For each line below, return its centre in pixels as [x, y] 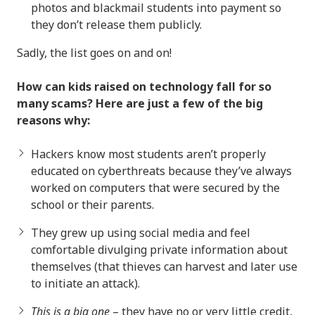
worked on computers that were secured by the [155, 187]
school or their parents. [92, 204]
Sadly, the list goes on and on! [94, 52]
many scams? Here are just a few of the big [140, 103]
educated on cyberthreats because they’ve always [161, 171]
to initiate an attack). [85, 283]
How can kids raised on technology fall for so [144, 86]
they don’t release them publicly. [116, 24]
